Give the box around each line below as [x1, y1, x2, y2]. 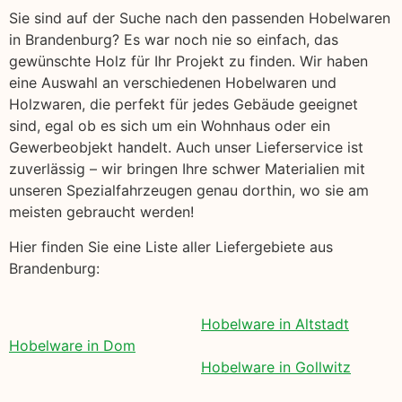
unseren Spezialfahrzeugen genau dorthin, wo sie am [9, 181, 369, 200]
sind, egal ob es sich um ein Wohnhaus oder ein [9, 117, 330, 135]
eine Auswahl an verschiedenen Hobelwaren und [9, 74, 336, 92]
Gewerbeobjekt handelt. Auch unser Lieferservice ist [9, 138, 363, 157]
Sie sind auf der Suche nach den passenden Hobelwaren [9, 9, 390, 28]
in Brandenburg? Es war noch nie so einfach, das [9, 31, 338, 49]
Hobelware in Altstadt [201, 315, 349, 334]
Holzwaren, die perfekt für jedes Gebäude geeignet [9, 95, 358, 114]
